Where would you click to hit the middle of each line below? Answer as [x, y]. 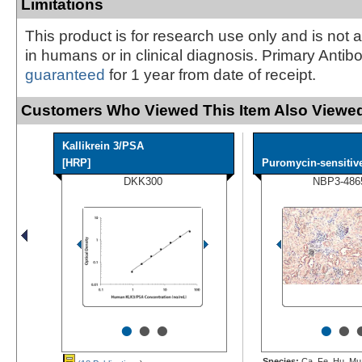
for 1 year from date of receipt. [210, 74]
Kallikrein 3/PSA [103, 145]
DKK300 [143, 181]
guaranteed [65, 74]
